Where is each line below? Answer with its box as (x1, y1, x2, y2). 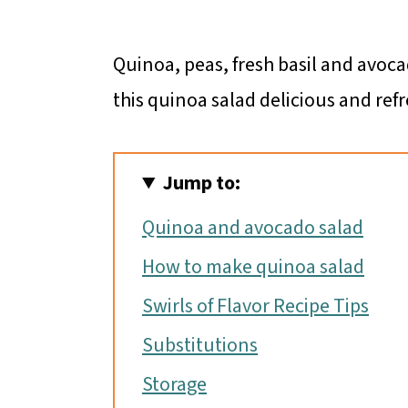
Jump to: (163, 168, 241, 199)
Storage (142, 370, 207, 400)
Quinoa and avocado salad (142, 213, 363, 243)
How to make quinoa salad (142, 252, 364, 282)
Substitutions (142, 331, 258, 361)
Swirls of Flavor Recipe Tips (142, 291, 369, 321)
